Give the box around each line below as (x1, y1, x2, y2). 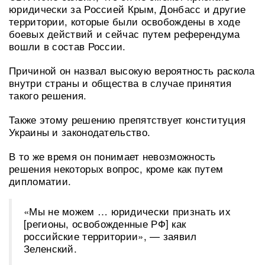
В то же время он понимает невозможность (9, 148, 216, 163)
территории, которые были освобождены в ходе (9, 13, 240, 28)
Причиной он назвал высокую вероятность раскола (9, 62, 255, 77)
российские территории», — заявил (24, 228, 197, 243)
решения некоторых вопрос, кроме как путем (9, 160, 224, 176)
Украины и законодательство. (9, 124, 151, 139)
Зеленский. (24, 240, 77, 256)
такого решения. (9, 87, 87, 102)
